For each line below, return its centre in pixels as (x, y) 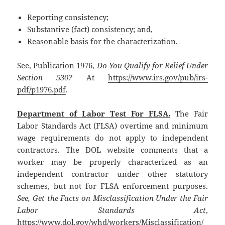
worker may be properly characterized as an (113, 161)
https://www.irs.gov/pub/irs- (158, 77)
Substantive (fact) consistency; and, (90, 29)
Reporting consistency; (68, 17)
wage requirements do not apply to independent (113, 137)
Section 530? (45, 77)
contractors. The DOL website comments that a (113, 149)
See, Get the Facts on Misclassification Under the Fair (113, 198)
